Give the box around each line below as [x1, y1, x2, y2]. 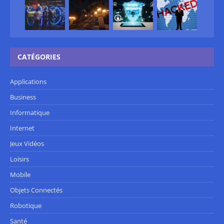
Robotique [10, 200, 41, 210]
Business [10, 92, 36, 101]
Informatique [10, 107, 49, 117]
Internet [10, 123, 34, 132]
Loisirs [10, 154, 29, 163]
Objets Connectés [10, 185, 62, 194]
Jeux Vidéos [10, 138, 44, 148]
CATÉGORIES [17, 51, 60, 61]
